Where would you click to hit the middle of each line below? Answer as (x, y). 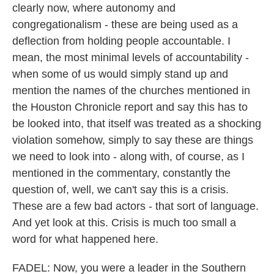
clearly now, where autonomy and (94, 8)
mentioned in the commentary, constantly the (121, 173)
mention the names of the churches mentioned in (131, 91)
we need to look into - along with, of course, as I (128, 157)
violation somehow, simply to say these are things (133, 140)
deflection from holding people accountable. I (121, 41)
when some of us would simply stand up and (120, 74)
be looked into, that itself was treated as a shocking (137, 124)
